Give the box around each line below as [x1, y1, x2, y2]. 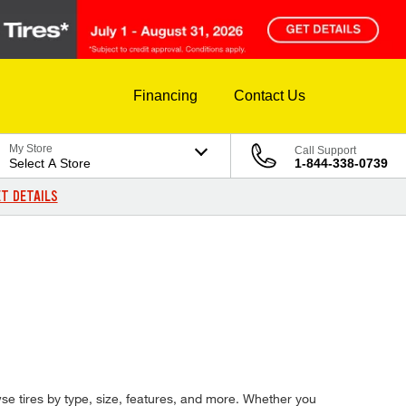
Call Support [295, 144, 356, 158]
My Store [9, 142, 53, 156]
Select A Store [9, 156, 92, 171]
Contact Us [234, 88, 305, 104]
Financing [133, 88, 198, 104]
